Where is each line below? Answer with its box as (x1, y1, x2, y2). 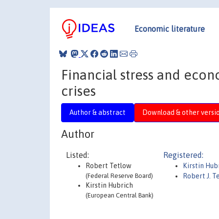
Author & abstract (69, 108, 126, 116)
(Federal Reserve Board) (86, 172, 153, 179)
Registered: (163, 151, 203, 159)
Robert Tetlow (86, 162, 131, 170)
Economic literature (134, 24, 205, 33)
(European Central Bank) (86, 192, 153, 199)
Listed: (66, 151, 89, 159)
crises (61, 83, 96, 99)
